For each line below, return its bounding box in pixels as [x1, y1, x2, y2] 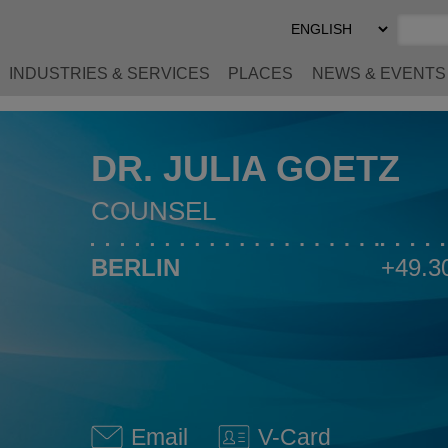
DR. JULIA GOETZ [90, 148, 400, 189]
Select [292, 13, 337, 30]
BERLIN [90, 254, 180, 281]
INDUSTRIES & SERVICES [8, 65, 210, 82]
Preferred [292, 31, 358, 48]
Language [292, 49, 364, 66]
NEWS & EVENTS [311, 65, 446, 82]
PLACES [228, 65, 294, 82]
